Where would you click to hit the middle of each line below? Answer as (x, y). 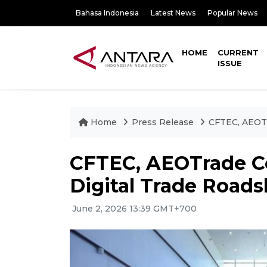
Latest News (173, 13)
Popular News (232, 13)
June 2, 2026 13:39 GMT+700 (133, 209)
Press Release (163, 122)
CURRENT (238, 52)
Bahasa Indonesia (107, 13)
